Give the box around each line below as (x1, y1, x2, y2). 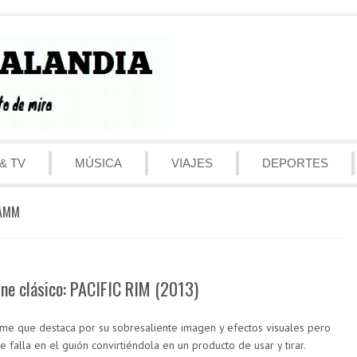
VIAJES (171, 155, 213, 170)
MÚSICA (75, 155, 122, 170)
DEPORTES (262, 155, 328, 170)
